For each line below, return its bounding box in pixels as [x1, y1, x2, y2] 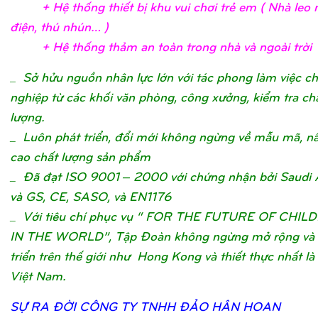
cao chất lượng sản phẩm [10, 148, 150, 165]
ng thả [90, 38, 126, 55]
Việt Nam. [10, 267, 66, 284]
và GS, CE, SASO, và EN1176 [10, 187, 171, 204]
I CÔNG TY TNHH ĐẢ [72, 297, 198, 314]
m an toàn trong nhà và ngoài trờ [126, 38, 309, 55]
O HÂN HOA [198, 297, 271, 314]
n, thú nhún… [27, 18, 104, 35]
